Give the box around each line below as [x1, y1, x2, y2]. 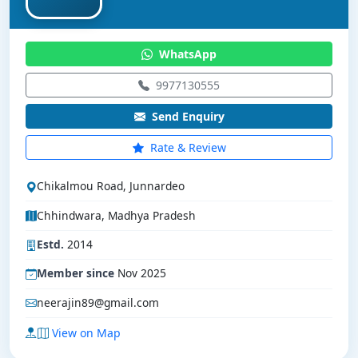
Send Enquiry [148, 109, 225, 124]
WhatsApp [156, 46, 217, 62]
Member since [37, 265, 114, 281]
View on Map [52, 325, 121, 341]
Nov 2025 [114, 265, 166, 281]
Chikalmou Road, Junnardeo [37, 178, 185, 194]
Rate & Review [146, 140, 226, 155]
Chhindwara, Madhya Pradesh [37, 207, 196, 223]
